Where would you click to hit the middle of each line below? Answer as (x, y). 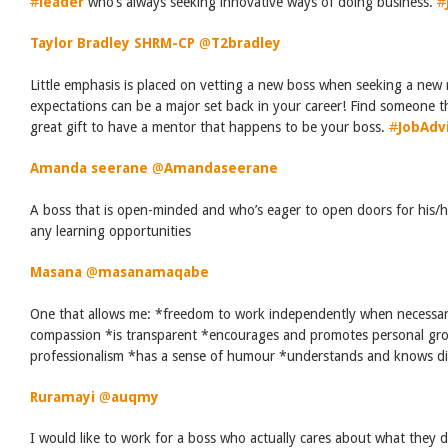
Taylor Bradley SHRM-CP (112, 43)
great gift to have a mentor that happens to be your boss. (209, 127)
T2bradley (246, 43)
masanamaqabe (153, 272)
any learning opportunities (110, 231)
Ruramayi (62, 397)
